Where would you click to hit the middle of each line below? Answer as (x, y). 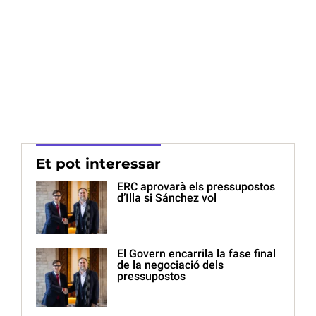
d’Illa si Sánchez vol (167, 198)
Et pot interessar (98, 164)
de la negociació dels (170, 265)
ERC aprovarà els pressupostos (196, 187)
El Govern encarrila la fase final (196, 254)
